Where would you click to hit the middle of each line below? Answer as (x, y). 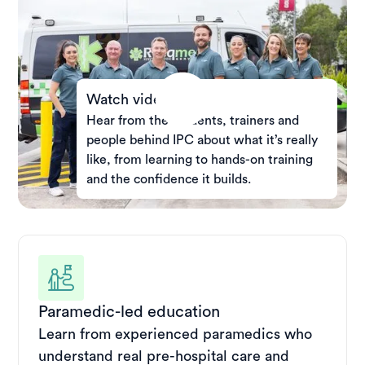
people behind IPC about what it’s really (202, 141)
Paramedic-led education (130, 312)
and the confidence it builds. (168, 180)
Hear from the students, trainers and (192, 121)
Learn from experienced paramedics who (176, 334)
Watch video (128, 100)
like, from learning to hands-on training (199, 160)
